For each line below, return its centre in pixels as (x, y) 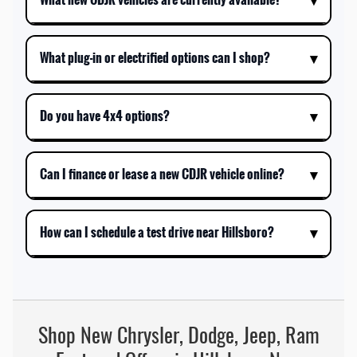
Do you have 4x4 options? (105, 116)
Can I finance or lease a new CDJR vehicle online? (162, 175)
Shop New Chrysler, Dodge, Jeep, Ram (178, 337)
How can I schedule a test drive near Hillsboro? (157, 233)
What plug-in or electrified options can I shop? (155, 58)
